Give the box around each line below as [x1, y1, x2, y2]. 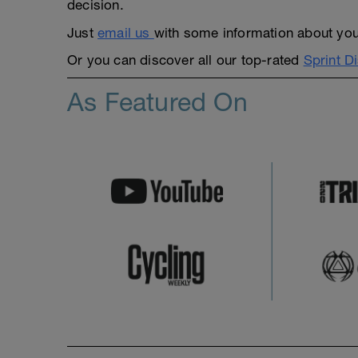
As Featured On [67, 86, 248, 117]
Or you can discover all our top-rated [67, 51, 304, 68]
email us [97, 24, 154, 41]
